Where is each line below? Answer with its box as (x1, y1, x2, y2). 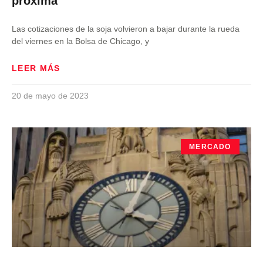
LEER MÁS (12, 63, 60, 73)
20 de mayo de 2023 (12, 91, 89, 100)
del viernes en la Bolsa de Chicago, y (12, 36, 149, 46)
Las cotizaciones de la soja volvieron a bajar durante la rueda (12, 24, 240, 33)
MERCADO (189, 143, 231, 151)
